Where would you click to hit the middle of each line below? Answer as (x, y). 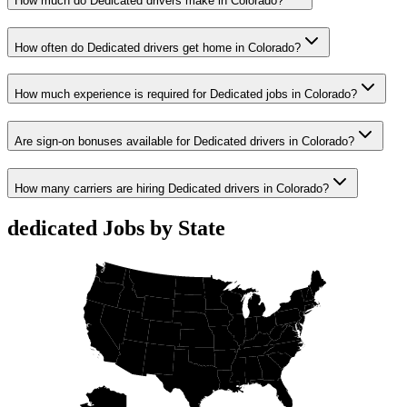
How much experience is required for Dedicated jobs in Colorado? (186, 94)
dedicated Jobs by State (116, 228)
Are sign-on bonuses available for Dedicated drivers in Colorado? (184, 142)
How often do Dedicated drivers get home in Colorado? (158, 47)
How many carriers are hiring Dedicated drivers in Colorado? (172, 188)
